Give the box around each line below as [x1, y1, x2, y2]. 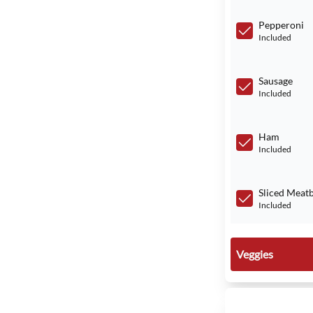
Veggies [236, 247, 273, 261]
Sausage [259, 75, 293, 87]
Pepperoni [259, 19, 304, 31]
